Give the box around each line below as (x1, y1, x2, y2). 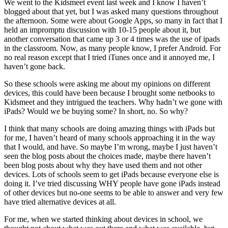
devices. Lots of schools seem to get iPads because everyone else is (4, 169, 219, 179)
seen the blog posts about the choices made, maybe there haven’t (4, 151, 211, 160)
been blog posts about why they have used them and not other (4, 160, 202, 169)
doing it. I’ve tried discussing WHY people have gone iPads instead (4, 179, 220, 188)
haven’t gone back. (4, 62, 65, 71)
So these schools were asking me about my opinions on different (4, 79, 210, 88)
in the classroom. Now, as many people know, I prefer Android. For (4, 43, 221, 52)
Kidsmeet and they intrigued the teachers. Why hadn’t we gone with (4, 97, 222, 106)
